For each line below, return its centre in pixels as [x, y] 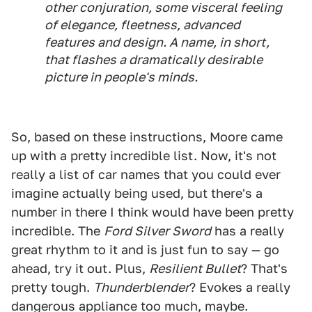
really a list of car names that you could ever [146, 174]
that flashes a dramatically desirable [154, 60]
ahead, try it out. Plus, [80, 268]
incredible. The [57, 231]
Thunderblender [141, 287]
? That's [264, 268]
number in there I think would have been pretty [153, 212]
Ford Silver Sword [157, 231]
